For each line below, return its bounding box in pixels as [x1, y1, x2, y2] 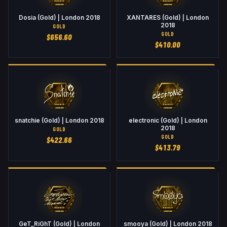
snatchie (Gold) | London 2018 [14, 117, 104, 125]
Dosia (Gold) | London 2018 [18, 14, 100, 21]
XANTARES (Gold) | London [127, 14, 209, 21]
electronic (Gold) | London [128, 117, 207, 125]
